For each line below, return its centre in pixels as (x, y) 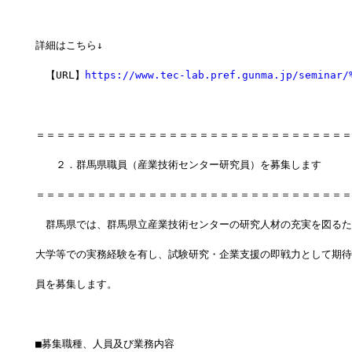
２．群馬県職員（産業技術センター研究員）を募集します (178, 165)
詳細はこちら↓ (69, 46)
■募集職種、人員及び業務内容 (104, 344)
